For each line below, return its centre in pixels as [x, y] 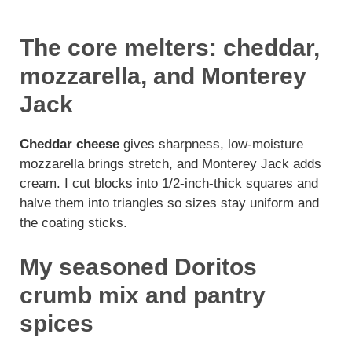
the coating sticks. [73, 223]
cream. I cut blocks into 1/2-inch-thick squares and [169, 184]
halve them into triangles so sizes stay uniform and [169, 203]
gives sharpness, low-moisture [211, 145]
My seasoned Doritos [138, 266]
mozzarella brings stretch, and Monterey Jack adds [170, 164]
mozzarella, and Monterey [163, 76]
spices [57, 323]
